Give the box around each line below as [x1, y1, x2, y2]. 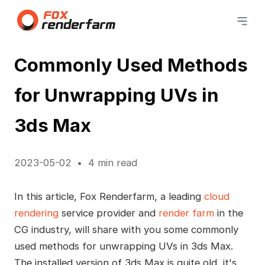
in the [214, 206, 243, 219]
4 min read [88, 156, 137, 169]
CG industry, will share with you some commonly [14, 223, 238, 235]
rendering [14, 206, 59, 219]
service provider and [58, 206, 159, 219]
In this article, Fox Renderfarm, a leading [14, 190, 204, 202]
